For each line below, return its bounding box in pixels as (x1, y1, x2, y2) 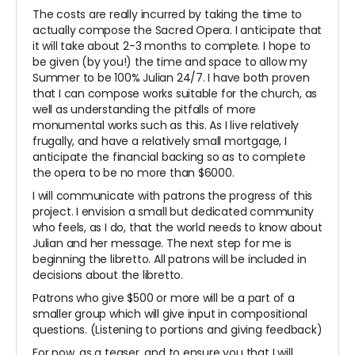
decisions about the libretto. (32, 267, 183, 284)
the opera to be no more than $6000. (32, 165, 235, 181)
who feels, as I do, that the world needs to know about (32, 219, 323, 236)
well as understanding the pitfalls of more (32, 101, 257, 118)
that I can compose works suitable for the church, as (32, 86, 318, 102)
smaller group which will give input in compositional (32, 306, 308, 323)
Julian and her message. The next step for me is (32, 235, 292, 252)
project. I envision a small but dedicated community (32, 204, 315, 220)
